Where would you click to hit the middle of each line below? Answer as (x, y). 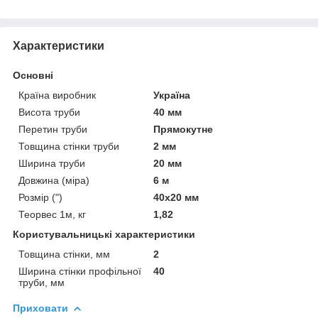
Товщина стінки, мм (64, 254)
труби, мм (42, 282)
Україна (172, 95)
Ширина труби (52, 163)
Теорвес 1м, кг (52, 214)
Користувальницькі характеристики (104, 234)
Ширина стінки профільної (80, 271)
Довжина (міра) (54, 180)
